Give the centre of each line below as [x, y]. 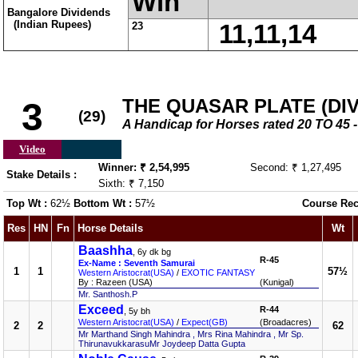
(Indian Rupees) [49, 24]
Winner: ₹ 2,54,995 [144, 167]
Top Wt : [28, 203]
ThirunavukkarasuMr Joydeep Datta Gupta [162, 344]
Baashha [105, 251]
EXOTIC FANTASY [218, 272]
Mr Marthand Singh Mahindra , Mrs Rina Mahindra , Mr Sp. [191, 334]
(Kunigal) [277, 282]
